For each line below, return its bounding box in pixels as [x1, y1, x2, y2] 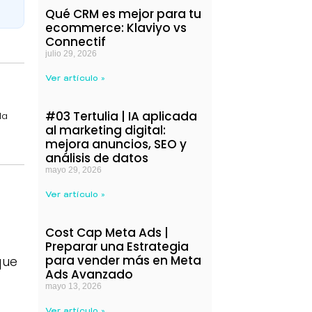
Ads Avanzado [45, 266, 133, 283]
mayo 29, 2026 [45, 165, 102, 175]
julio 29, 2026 [45, 49, 97, 59]
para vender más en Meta [45, 252, 201, 270]
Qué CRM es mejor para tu [45, 6, 201, 23]
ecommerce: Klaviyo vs [45, 19, 187, 37]
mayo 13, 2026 [45, 281, 102, 292]
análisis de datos [45, 150, 148, 167]
